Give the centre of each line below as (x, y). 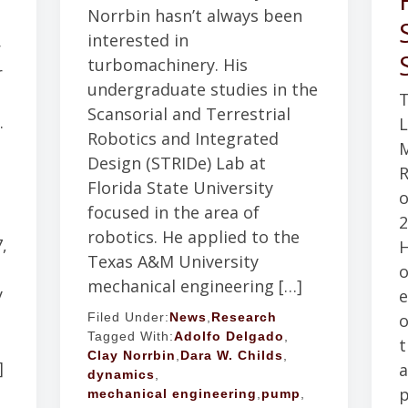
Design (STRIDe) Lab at (176, 163)
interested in (138, 41)
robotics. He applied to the (193, 237)
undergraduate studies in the (202, 90)
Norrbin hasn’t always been (194, 16)
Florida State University (180, 188)
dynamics (121, 375)
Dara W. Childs (231, 356)
